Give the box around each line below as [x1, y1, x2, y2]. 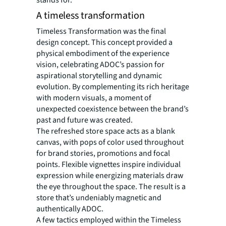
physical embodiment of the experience [36, 48, 169, 60]
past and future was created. [36, 115, 133, 126]
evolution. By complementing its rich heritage [36, 81, 189, 93]
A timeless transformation [36, 9, 145, 23]
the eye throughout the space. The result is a [36, 181, 186, 193]
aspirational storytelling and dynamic [36, 70, 162, 82]
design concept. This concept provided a [36, 37, 173, 48]
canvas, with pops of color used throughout [36, 137, 184, 148]
